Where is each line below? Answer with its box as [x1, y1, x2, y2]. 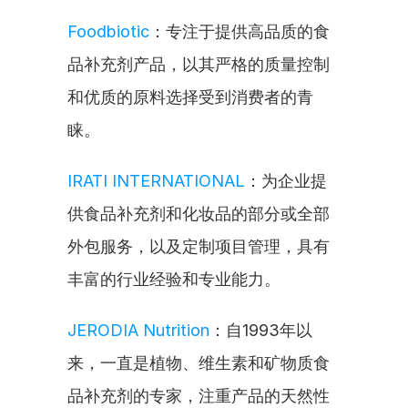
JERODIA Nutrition [67, 321, 209, 340]
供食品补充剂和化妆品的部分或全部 [67, 204, 330, 223]
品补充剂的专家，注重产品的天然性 [67, 386, 330, 405]
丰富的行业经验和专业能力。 [67, 270, 280, 289]
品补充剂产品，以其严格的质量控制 [67, 55, 330, 74]
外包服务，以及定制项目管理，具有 [67, 237, 330, 256]
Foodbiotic [67, 22, 149, 41]
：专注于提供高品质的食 [149, 22, 330, 41]
